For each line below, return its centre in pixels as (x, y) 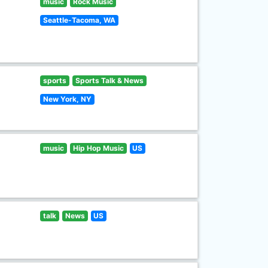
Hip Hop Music (98, 148)
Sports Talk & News (109, 80)
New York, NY (68, 99)
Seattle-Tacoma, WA (80, 20)
